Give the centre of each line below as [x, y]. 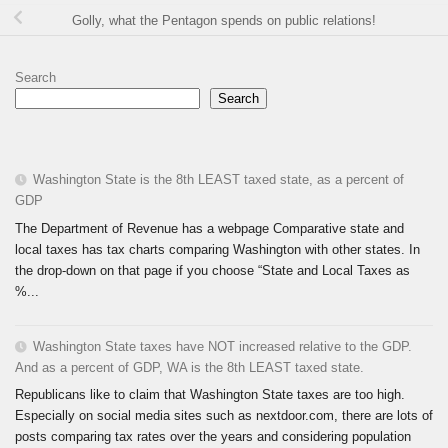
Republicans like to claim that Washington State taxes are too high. [210, 395]
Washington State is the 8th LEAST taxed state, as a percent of [218, 179]
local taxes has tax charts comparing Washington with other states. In [217, 249]
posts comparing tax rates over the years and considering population [213, 437]
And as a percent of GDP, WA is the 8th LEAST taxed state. [189, 367]
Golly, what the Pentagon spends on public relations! [224, 20]
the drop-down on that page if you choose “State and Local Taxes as [212, 270]
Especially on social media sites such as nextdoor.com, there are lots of [224, 416]
